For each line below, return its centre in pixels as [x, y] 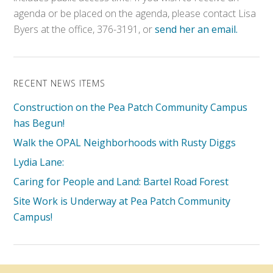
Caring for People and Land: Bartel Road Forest [121, 181]
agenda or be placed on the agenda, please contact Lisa [135, 13]
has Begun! [39, 123]
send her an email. [197, 29]
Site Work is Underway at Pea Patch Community [122, 201]
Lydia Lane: [39, 162]
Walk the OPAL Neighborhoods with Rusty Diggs [125, 142]
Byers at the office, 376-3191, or [84, 29]
